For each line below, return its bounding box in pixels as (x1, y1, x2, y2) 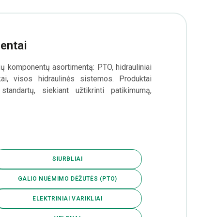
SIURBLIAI (52, 155, 83, 163)
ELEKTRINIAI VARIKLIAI (32, 195, 103, 202)
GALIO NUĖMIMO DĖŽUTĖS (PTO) (17, 175, 117, 183)
